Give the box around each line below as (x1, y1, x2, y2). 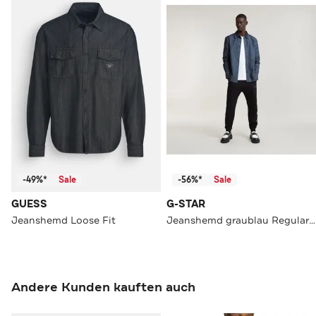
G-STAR (166, 197, 205, 212)
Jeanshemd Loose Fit (11, 214, 116, 227)
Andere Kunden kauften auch (11, 279, 195, 296)
